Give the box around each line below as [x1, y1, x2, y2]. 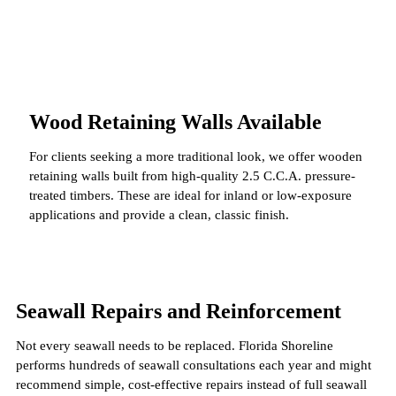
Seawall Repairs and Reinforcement [16, 300, 341, 324]
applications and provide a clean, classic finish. [29, 208, 289, 223]
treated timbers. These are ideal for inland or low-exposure [29, 188, 352, 203]
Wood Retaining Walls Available [29, 110, 322, 134]
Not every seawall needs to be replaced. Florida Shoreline [16, 339, 333, 354]
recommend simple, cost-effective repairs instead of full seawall [16, 377, 367, 392]
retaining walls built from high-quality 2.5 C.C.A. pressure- [29, 169, 355, 184]
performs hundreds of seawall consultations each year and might [16, 358, 371, 373]
